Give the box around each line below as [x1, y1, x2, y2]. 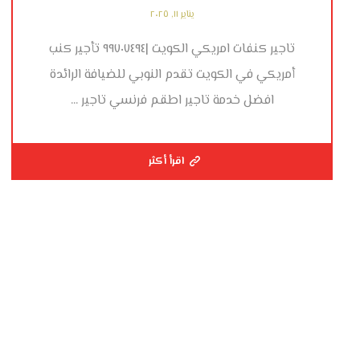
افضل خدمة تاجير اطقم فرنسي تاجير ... [70, 91, 274, 112]
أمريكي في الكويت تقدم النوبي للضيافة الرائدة [49, 65, 295, 86]
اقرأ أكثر [149, 153, 185, 170]
